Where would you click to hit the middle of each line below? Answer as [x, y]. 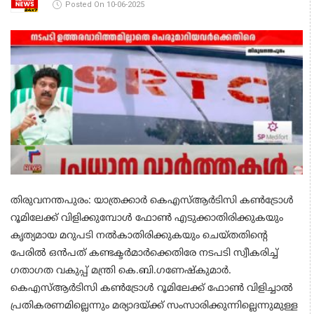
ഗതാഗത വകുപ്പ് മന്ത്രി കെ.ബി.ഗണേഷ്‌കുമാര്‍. [121, 271]
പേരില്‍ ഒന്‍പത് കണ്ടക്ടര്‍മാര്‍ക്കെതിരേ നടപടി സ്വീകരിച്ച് [144, 253]
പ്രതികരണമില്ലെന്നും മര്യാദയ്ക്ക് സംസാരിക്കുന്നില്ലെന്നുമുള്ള [154, 306]
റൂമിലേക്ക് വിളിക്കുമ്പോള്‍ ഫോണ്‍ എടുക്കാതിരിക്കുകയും [147, 218]
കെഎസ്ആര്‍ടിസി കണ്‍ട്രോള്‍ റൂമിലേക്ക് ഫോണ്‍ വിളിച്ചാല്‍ [152, 288]
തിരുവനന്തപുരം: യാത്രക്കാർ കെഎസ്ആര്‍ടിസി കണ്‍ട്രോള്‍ [152, 200]
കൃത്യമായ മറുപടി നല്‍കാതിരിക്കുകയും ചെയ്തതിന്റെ [139, 235]
